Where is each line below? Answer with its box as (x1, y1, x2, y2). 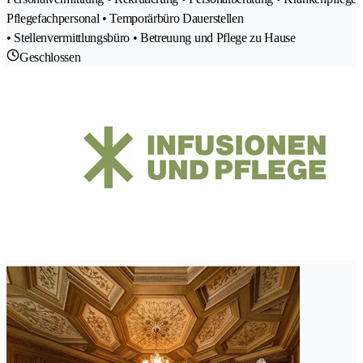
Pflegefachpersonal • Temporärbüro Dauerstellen (6, 11, 244, 26)
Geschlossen (19, 50, 81, 65)
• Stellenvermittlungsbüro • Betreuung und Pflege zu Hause (6, 31, 296, 45)
